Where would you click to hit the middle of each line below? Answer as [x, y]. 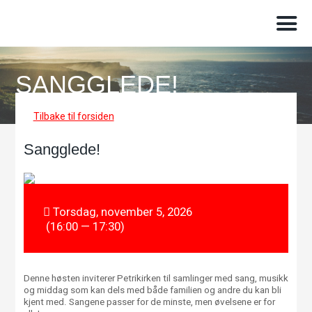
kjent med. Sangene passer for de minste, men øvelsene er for [149, 302]
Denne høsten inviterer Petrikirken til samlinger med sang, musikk [156, 279]
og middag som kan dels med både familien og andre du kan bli [152, 290]
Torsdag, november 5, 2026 [122, 212]
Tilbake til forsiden [73, 117]
